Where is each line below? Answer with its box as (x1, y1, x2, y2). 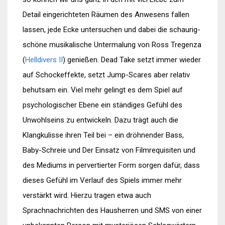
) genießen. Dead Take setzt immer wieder (63, 55, 201, 64)
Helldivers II (25, 55, 63, 64)
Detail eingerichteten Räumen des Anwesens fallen (23, 10, 189, 19)
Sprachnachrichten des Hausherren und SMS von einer (23, 206, 202, 215)
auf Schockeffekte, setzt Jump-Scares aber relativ (23, 70, 190, 79)
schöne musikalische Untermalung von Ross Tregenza (23, 40, 201, 49)
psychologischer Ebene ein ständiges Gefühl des (23, 100, 182, 109)
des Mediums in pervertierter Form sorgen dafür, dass (23, 161, 200, 170)
